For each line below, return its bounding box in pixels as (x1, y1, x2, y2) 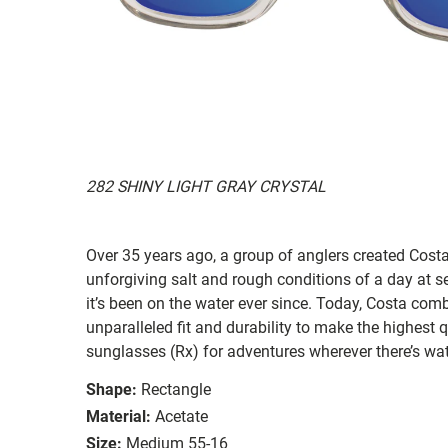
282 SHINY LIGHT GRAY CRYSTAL (86, 176, 326, 196)
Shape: (86, 379, 137, 399)
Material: (86, 406, 151, 426)
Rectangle (141, 379, 211, 399)
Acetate (155, 406, 208, 426)
